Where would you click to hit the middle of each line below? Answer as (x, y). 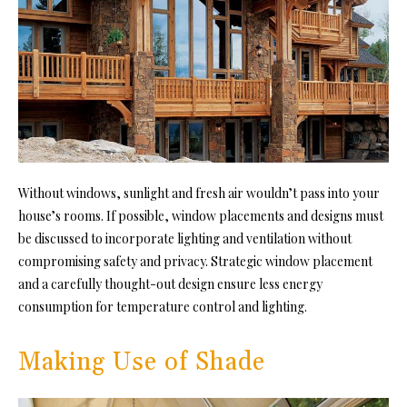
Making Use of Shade (142, 362)
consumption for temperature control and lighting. (167, 306)
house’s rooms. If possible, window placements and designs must (201, 215)
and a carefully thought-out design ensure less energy (170, 283)
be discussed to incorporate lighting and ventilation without (185, 238)
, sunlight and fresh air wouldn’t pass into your (248, 193)
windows (91, 193)
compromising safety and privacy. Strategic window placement (195, 261)
